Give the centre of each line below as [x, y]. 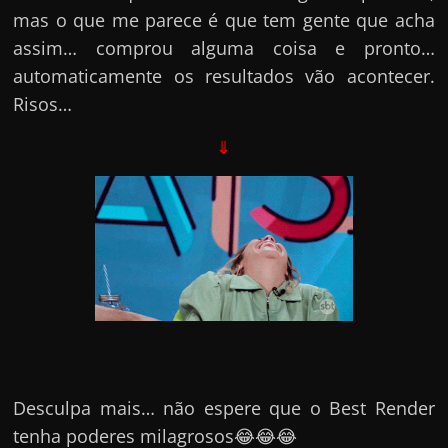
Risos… [43, 104]
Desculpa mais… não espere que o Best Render [224, 407]
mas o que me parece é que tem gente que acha [224, 20]
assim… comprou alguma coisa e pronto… [224, 48]
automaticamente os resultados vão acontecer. [224, 76]
